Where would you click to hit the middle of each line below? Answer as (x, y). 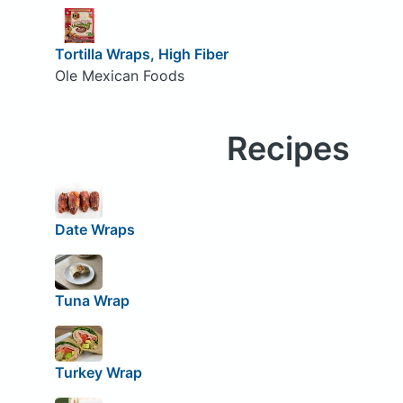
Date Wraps (94, 229)
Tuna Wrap (92, 301)
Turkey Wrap (98, 372)
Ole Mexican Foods (119, 76)
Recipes (288, 149)
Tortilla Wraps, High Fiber (141, 54)
